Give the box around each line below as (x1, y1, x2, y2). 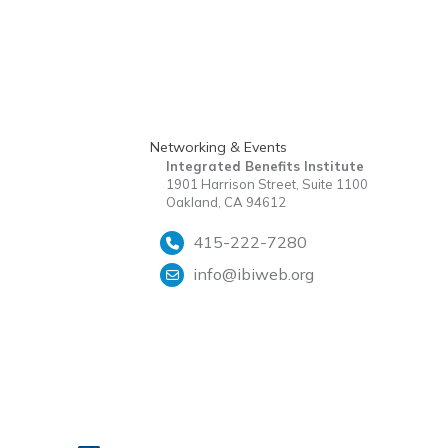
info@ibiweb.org (193, 264, 315, 284)
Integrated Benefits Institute (166, 158, 365, 174)
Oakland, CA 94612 (166, 194, 287, 210)
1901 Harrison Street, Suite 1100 (166, 176, 369, 192)
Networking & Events (150, 138, 288, 156)
